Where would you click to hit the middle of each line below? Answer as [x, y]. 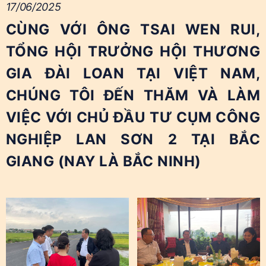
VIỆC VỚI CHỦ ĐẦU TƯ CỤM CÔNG [133, 118]
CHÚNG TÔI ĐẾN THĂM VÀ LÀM [133, 96]
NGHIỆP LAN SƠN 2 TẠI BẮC [133, 140]
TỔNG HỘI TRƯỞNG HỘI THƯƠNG [133, 52]
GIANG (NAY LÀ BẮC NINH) [103, 161]
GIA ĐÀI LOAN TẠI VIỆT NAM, [133, 74]
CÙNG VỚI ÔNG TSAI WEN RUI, [133, 30]
